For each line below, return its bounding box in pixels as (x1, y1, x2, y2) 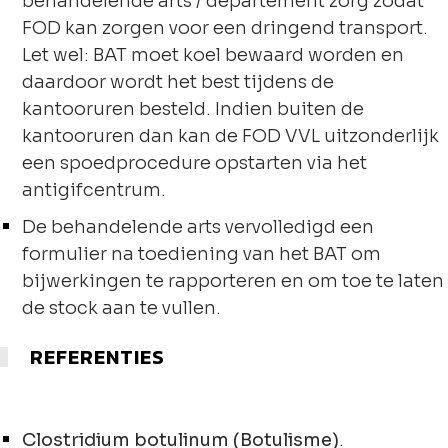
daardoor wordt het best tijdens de (22, 71, 334, 93)
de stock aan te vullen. (22, 297, 221, 319)
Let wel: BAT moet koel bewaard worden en (22, 44, 404, 66)
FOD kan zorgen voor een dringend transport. (22, 17, 428, 39)
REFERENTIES (30, 342, 165, 372)
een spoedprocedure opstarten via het (22, 152, 367, 174)
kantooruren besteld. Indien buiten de (22, 98, 364, 120)
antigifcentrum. (22, 179, 166, 201)
